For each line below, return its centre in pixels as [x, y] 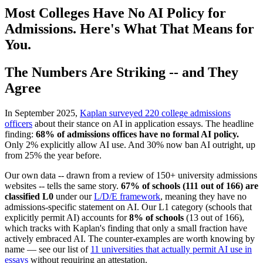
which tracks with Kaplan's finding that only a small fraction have [126, 228]
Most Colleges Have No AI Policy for [115, 13]
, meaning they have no [203, 196]
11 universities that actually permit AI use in [171, 249]
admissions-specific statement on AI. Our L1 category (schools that [128, 207]
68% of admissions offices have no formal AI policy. [137, 134]
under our [74, 196]
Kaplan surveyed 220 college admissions [155, 113]
